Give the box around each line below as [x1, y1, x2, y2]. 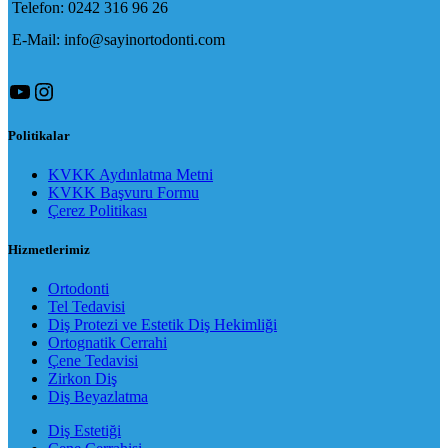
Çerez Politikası [48, 201, 147, 219]
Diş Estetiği [48, 422, 121, 440]
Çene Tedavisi [48, 352, 138, 370]
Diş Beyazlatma [48, 388, 148, 406]
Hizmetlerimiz [8, 241, 90, 257]
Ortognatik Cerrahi [48, 334, 167, 352]
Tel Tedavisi [48, 298, 125, 316]
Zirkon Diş [48, 370, 117, 388]
